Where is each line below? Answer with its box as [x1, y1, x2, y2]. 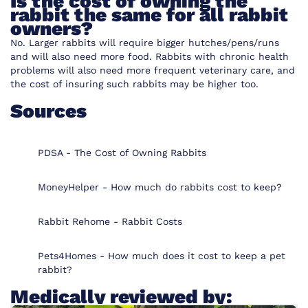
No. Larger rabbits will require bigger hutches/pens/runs [10, 36, 279, 48]
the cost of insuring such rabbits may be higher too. [10, 78, 258, 89]
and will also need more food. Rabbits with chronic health [10, 50, 289, 62]
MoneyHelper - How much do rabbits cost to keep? [38, 181, 282, 192]
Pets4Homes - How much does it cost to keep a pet [38, 250, 285, 261]
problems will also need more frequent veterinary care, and [10, 64, 295, 76]
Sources [10, 99, 87, 122]
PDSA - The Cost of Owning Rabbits [38, 146, 206, 158]
